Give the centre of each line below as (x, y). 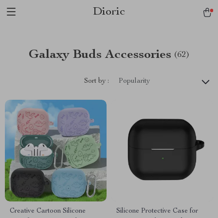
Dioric (109, 12)
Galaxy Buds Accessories (100, 55)
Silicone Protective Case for (157, 211)
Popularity (134, 81)
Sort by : (97, 81)
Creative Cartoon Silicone (48, 211)
